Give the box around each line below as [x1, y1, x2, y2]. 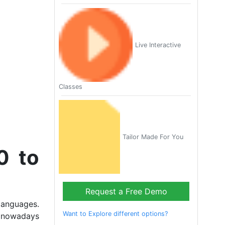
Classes [58, 83, 82, 91]
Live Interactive [135, 41, 181, 49]
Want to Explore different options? [62, 210, 168, 218]
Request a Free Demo [85, 186, 167, 197]
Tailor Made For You [123, 133, 184, 141]
